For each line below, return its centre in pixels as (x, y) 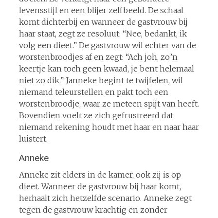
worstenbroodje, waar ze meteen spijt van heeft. (109, 103)
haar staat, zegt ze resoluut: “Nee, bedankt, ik (103, 33)
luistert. (33, 138)
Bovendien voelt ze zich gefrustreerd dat (96, 115)
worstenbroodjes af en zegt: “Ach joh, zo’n (98, 57)
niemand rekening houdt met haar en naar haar (109, 127)
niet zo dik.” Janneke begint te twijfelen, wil (101, 80)
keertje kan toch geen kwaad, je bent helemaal (106, 68)
